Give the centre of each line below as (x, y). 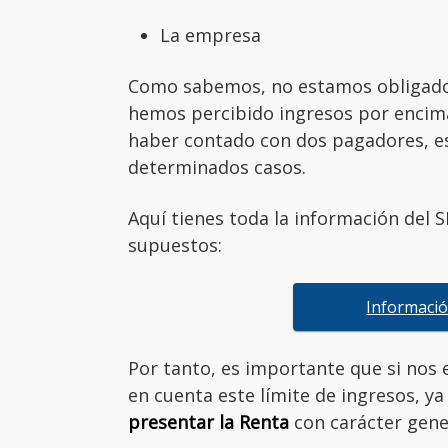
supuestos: (175, 244)
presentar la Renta (208, 421)
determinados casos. (217, 166)
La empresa (210, 34)
